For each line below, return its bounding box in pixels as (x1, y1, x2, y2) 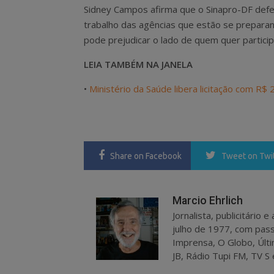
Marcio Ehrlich (172, 194, 243, 207)
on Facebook (134, 150, 182, 161)
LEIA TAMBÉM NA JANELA (84, 58, 193, 70)
